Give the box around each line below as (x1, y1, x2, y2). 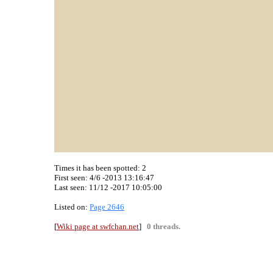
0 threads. (147, 222, 180, 231)
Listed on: (54, 202, 90, 211)
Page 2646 (90, 202, 124, 211)
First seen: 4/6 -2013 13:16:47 (54, 173, 154, 182)
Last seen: (54, 183, 89, 192)
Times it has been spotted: (54, 163, 142, 172)
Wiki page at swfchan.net (57, 222, 139, 231)
